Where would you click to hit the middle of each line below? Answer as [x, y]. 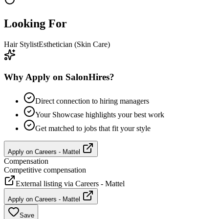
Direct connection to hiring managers [92, 101]
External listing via [45, 183]
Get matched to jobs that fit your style [93, 128]
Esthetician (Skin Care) [74, 44]
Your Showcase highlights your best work [100, 114]
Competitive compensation [45, 170]
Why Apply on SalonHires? [59, 77]
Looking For [35, 24]
